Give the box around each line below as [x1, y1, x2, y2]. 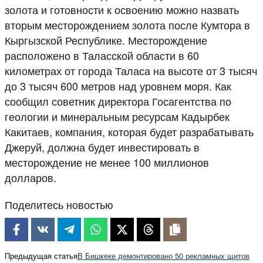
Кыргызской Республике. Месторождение [5, 32, 207, 48]
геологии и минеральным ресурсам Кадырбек [5, 108, 230, 124]
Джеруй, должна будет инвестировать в [5, 139, 200, 154]
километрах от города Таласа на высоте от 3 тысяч [5, 62, 257, 78]
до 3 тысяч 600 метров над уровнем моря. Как [5, 77, 231, 93]
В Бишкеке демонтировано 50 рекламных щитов [77, 249, 249, 261]
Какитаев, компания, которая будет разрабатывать [5, 123, 254, 139]
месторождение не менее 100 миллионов [5, 154, 209, 170]
